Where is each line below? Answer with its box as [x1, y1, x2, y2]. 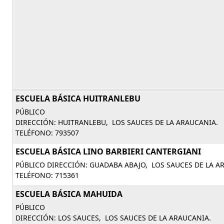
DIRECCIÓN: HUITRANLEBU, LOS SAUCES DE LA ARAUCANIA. [15, 117, 218, 127]
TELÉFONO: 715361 [15, 170, 79, 180]
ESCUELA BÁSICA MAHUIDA [15, 188, 122, 199]
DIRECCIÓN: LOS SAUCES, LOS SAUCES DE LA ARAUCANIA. [15, 213, 211, 222]
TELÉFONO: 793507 [15, 128, 79, 137]
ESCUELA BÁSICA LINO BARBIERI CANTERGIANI [15, 146, 201, 157]
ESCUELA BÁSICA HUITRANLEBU [15, 93, 140, 104]
